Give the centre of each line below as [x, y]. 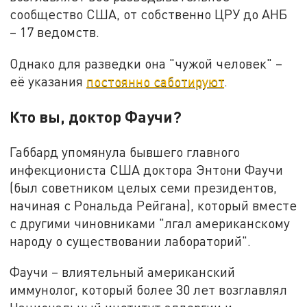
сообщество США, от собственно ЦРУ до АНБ [149, 14]
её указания [48, 81]
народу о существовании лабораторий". [131, 241]
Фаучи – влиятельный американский [123, 272]
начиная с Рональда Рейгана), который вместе [153, 205]
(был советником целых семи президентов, [144, 187]
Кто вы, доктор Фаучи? [96, 116]
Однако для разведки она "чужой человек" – [146, 63]
